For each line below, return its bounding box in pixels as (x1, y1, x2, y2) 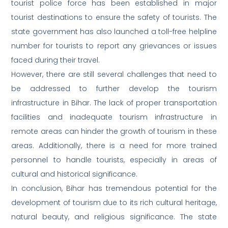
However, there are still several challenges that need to (11, 69, 217, 80)
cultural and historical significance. (11, 169, 138, 180)
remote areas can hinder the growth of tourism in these (11, 126, 217, 137)
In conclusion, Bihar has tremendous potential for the (11, 183, 217, 194)
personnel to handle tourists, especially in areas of (11, 155, 217, 165)
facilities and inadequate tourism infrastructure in (11, 112, 217, 123)
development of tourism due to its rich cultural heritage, (11, 197, 217, 208)
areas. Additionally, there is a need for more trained (11, 140, 217, 151)
